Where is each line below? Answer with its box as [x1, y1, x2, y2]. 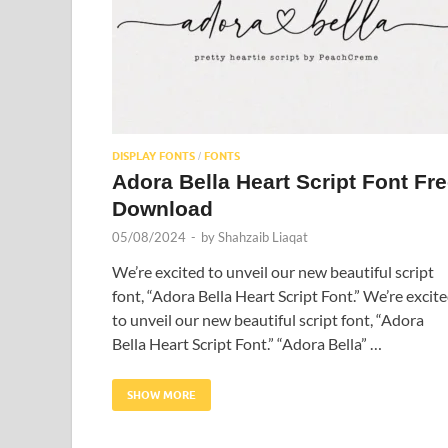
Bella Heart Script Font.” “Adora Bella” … [112, 333, 382, 353]
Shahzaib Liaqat [218, 228, 308, 245]
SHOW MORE [127, 387, 196, 402]
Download [112, 196, 213, 220]
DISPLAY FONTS [112, 148, 195, 163]
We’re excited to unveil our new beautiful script [112, 261, 434, 281]
